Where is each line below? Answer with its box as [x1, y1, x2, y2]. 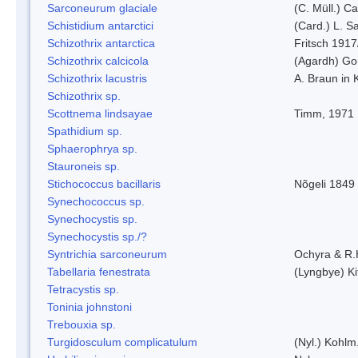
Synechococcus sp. [47, 194, 145, 208]
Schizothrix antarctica [47, 36, 155, 50]
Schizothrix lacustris [47, 71, 147, 85]
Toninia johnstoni [47, 300, 132, 313]
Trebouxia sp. [47, 317, 116, 331]
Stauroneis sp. [47, 159, 120, 173]
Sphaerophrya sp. [47, 141, 137, 155]
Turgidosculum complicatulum [47, 335, 197, 348]
